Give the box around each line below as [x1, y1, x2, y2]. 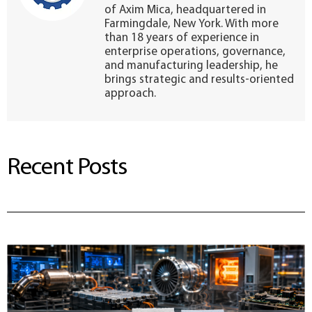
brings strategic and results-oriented [104, 74, 294, 86]
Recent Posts [7, 155, 127, 180]
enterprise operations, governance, [104, 46, 286, 58]
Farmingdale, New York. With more [104, 18, 279, 31]
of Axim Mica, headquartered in [104, 4, 266, 17]
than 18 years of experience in [104, 32, 259, 45]
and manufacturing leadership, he [104, 60, 278, 72]
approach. [104, 88, 156, 100]
